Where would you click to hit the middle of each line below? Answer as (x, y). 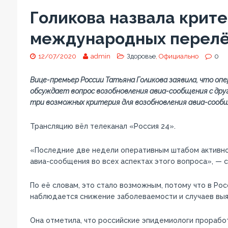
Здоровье (141, 56)
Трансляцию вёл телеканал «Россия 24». (103, 126)
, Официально (177, 56)
